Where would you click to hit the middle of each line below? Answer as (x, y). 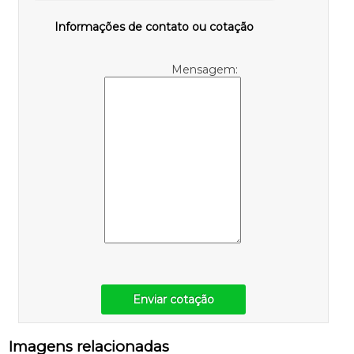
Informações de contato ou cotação (154, 27)
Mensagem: (206, 70)
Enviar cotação (174, 300)
